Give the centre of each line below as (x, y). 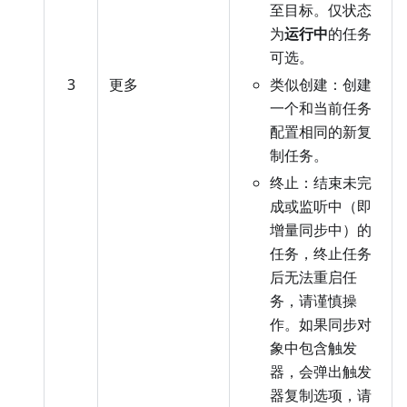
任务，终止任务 (321, 254)
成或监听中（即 (321, 207)
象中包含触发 (313, 348)
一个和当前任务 (321, 109)
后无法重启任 (313, 278)
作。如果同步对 (321, 325)
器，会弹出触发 (321, 372)
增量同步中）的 (321, 230)
